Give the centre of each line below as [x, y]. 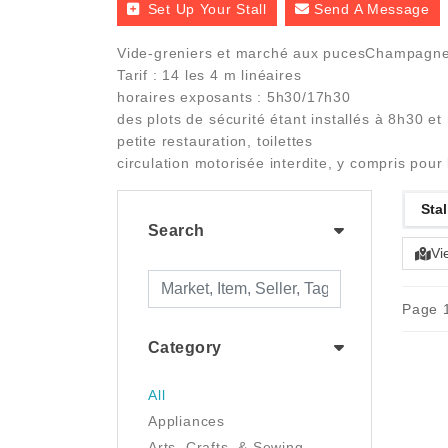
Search [176, 230]
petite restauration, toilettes [215, 141]
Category [185, 347]
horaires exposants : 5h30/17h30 [234, 97]
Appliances [186, 421]
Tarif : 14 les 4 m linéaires [209, 75]
